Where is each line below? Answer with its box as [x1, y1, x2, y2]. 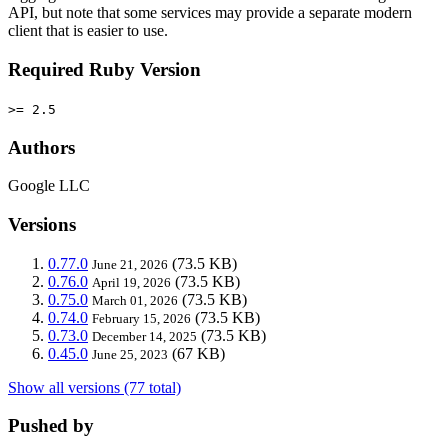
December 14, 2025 [92, 328, 197, 344]
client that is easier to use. [8, 22, 168, 40]
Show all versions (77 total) [8, 378, 181, 396]
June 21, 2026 [92, 256, 168, 272]
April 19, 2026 [92, 274, 171, 290]
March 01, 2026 [92, 292, 178, 308]
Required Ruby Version [8, 59, 201, 81]
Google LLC [8, 177, 90, 195]
